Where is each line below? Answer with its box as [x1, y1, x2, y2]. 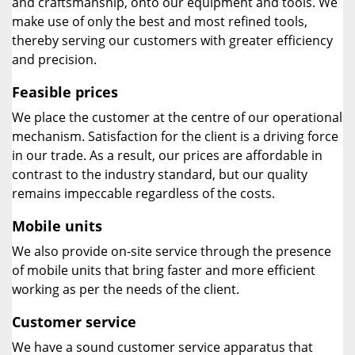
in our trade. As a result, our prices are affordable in [12, 147, 323, 164]
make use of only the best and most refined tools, [12, 13, 307, 30]
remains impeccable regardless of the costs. [12, 185, 275, 202]
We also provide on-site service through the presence [12, 242, 331, 260]
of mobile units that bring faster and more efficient [12, 261, 315, 279]
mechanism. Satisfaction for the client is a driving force [12, 128, 338, 145]
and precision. [12, 51, 97, 68]
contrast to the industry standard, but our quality [12, 166, 307, 183]
